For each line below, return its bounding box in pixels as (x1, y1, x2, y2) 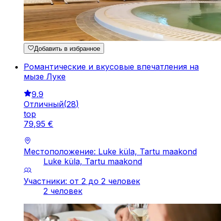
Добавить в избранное (34, 44, 101, 52)
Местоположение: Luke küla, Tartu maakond (24, 146, 197, 156)
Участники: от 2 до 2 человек (24, 176, 140, 186)
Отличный (24, 99, 64, 109)
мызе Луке (24, 71, 66, 81)
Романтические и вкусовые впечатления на (24, 61, 199, 72)
